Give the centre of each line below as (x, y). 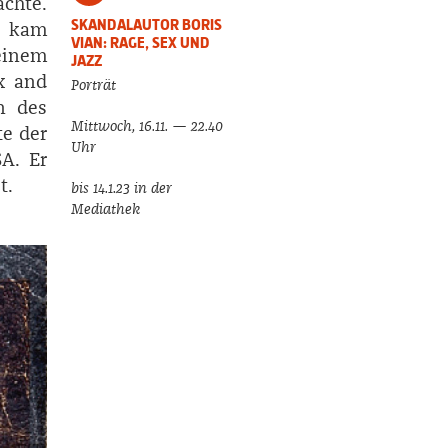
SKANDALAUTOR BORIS (147, 24)
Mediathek (106, 209)
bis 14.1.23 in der (122, 188)
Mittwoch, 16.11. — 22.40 (147, 126)
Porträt (94, 85)
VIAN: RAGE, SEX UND (141, 42)
